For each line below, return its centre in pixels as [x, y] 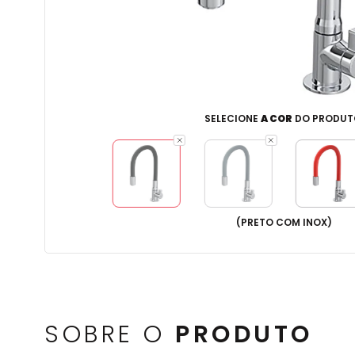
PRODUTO [244, 334]
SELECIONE [232, 118]
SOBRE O [110, 334]
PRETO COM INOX [284, 222]
